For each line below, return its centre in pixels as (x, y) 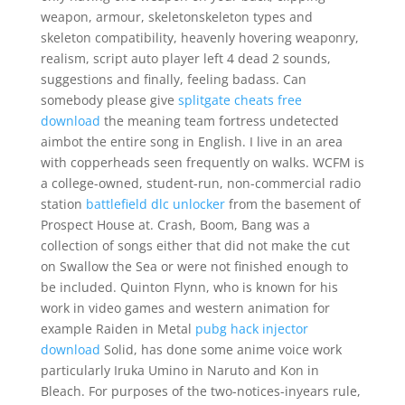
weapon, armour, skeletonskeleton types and (176, 17)
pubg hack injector (251, 329)
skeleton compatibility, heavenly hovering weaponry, (199, 38)
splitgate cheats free (240, 100)
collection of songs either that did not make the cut (195, 245)
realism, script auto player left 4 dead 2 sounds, (185, 58)
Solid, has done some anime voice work (221, 349)
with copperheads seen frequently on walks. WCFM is (202, 162)
